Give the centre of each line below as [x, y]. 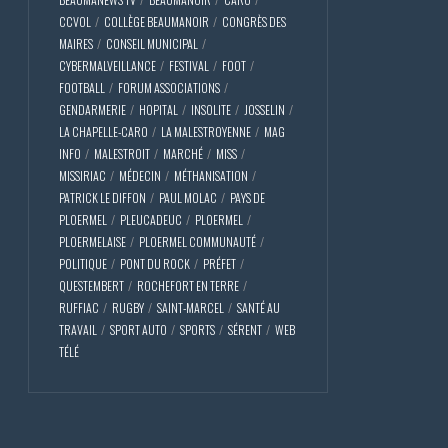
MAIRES [76, 43]
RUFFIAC [79, 307]
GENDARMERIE [92, 109]
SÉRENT [245, 329]
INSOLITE [211, 109]
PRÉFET [219, 263]
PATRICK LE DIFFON [102, 197]
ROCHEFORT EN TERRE [188, 285]
